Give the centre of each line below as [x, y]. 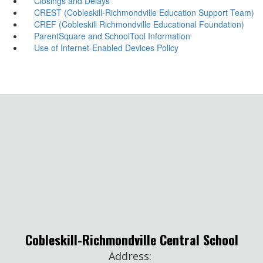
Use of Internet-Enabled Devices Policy [106, 47]
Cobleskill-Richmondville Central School [131, 239]
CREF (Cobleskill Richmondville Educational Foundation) [139, 24]
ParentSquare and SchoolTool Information [112, 36]
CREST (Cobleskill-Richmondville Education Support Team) [144, 12]
